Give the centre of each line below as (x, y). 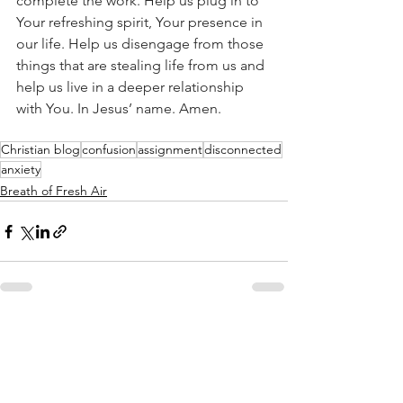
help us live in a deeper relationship (132, 87)
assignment (170, 150)
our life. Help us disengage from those (142, 44)
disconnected (243, 150)
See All (268, 333)
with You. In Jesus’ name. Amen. (121, 109)
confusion (109, 150)
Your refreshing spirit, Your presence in (141, 22)
